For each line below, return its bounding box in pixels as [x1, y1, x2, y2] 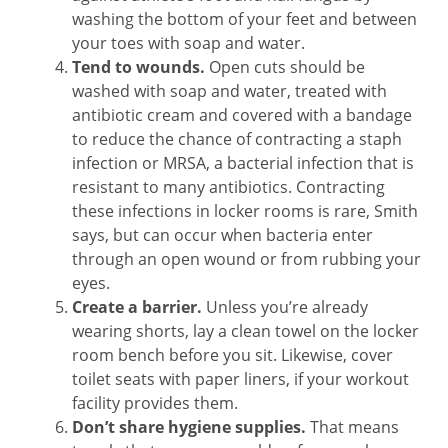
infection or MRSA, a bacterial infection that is [72, 152, 414, 174]
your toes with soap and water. [72, 32, 305, 54]
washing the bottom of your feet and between [72, 8, 417, 30]
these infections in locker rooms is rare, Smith [72, 200, 418, 222]
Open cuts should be [205, 56, 365, 78]
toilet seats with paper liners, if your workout [72, 368, 409, 390]
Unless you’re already [206, 296, 368, 318]
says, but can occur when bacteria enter [72, 224, 373, 246]
